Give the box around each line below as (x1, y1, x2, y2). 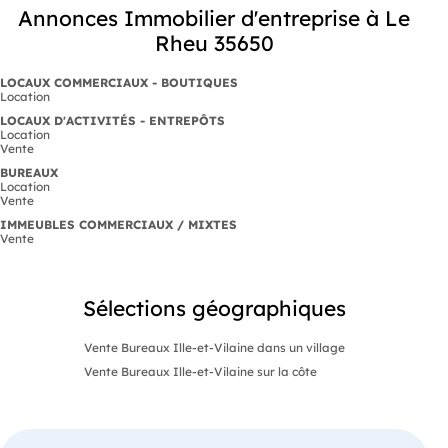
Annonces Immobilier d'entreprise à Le (18, 5, 410, 32)
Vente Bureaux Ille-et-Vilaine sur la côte (83, 364, 317, 380)
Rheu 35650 (154, 30, 274, 57)
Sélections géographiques (82, 295, 346, 322)
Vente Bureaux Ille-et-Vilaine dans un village (83, 340, 345, 356)
